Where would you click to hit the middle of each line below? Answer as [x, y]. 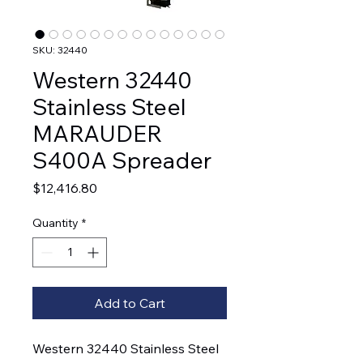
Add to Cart [130, 303]
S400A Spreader [122, 160]
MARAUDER [97, 134]
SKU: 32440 [60, 50]
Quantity [56, 223]
